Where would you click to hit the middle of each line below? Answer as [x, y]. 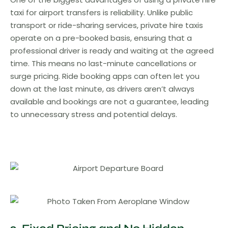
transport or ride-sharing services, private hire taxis [107, 25]
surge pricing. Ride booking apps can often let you [105, 76]
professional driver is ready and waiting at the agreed [112, 50]
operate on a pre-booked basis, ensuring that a [101, 38]
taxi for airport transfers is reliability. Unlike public [102, 12]
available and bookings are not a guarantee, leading [109, 101]
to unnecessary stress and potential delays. [94, 114]
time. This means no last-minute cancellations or [103, 63]
